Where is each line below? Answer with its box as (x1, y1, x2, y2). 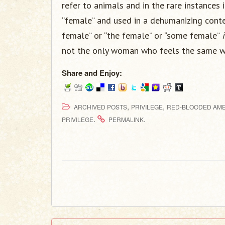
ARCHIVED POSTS (74, 102, 127, 111)
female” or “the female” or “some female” (62, 30, 222, 41)
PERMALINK (108, 115, 144, 124)
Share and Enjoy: (62, 67, 122, 78)
